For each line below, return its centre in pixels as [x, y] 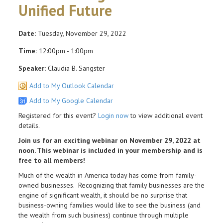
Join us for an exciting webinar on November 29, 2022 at [110, 140]
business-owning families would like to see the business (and [110, 205]
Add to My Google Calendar [71, 100]
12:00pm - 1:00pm [65, 51]
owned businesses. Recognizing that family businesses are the [111, 185]
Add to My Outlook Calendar [72, 85]
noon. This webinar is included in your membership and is [111, 150]
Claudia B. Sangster [75, 68]
